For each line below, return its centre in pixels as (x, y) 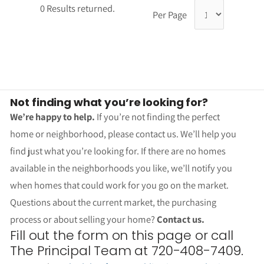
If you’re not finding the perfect (158, 117)
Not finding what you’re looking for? (109, 103)
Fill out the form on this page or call (122, 236)
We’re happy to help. (53, 117)
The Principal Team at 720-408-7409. (127, 251)
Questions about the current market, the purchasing (113, 202)
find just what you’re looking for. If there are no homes (118, 151)
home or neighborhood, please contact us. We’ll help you (123, 134)
